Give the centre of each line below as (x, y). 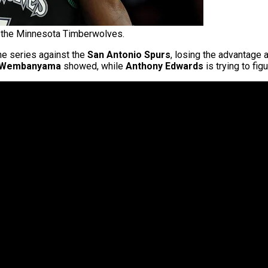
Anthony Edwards (165, 66)
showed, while (93, 66)
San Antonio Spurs (129, 55)
